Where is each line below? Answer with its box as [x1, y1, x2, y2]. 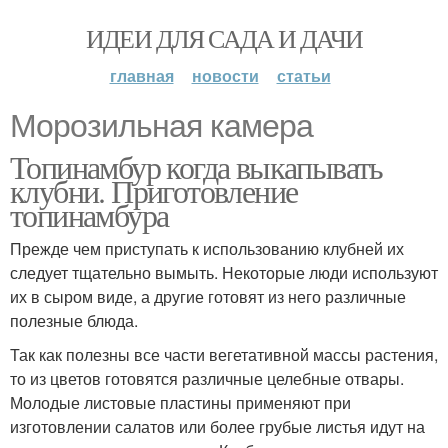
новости [191, 64, 259, 87]
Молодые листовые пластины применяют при [10, 391, 351, 414]
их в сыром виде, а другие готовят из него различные [10, 285, 406, 308]
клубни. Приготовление [10, 169, 298, 212]
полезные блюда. [10, 309, 138, 332]
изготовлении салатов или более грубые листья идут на [10, 415, 425, 438]
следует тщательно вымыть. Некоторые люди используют [10, 261, 438, 284]
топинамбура [10, 193, 169, 236]
